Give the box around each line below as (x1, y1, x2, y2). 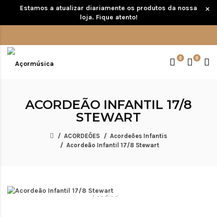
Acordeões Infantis (110, 132, 167, 139)
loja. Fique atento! (79, 13, 138, 21)
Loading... (92, 193, 124, 202)
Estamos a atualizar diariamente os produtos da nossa (20, 4, 197, 12)
